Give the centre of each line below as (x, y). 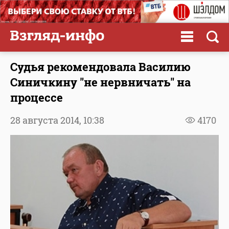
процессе (37, 97)
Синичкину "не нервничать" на (100, 82)
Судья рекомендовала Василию (100, 66)
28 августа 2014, (47, 120)
